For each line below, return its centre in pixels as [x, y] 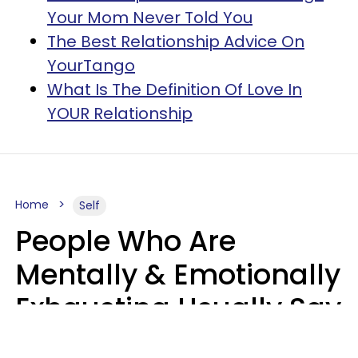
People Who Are [125, 241]
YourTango [91, 65]
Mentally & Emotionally [178, 274]
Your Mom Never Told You [150, 17]
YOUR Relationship [120, 113]
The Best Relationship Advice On [176, 41]
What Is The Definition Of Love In [175, 89]
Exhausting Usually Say [178, 308]
